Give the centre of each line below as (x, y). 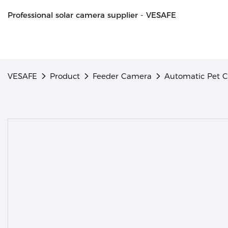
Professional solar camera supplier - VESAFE (92, 15)
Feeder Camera (122, 76)
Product (65, 76)
